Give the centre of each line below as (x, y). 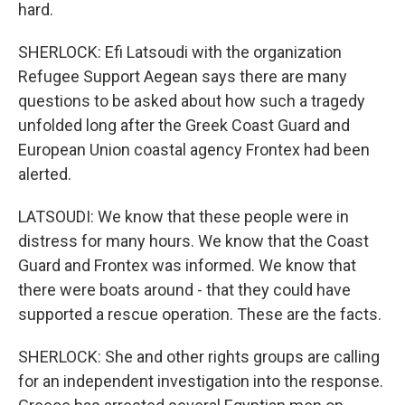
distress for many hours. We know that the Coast (193, 241)
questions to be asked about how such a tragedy (192, 101)
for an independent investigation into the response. (201, 381)
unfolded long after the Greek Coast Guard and (184, 125)
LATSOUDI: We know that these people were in (184, 217)
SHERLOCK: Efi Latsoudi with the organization (180, 52)
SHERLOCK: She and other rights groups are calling (199, 357)
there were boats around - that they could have (184, 290)
